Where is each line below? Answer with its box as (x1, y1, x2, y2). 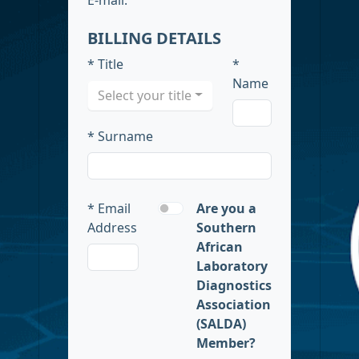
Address (87, 218, 137, 236)
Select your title (98, 86, 192, 104)
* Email (87, 199, 131, 217)
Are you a (196, 199, 256, 217)
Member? (196, 333, 256, 352)
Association (196, 295, 271, 313)
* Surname (87, 127, 153, 145)
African (196, 237, 243, 256)
